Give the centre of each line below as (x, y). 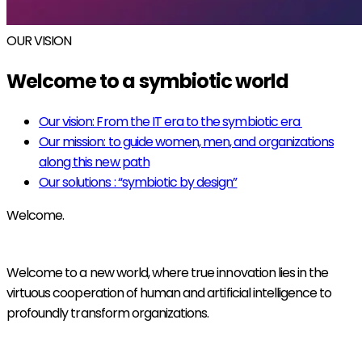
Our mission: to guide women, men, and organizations (187, 141)
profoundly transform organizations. (109, 313)
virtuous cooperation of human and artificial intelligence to (169, 293)
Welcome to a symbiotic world (148, 81)
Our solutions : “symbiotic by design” (138, 182)
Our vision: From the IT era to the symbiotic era (170, 121)
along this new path (94, 162)
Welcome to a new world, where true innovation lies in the (168, 272)
